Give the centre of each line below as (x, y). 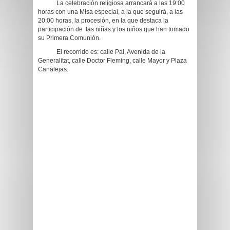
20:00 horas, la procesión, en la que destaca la (103, 21)
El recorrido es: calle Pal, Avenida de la (102, 52)
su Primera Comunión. (69, 38)
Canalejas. (53, 69)
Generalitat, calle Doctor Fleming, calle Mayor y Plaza (112, 61)
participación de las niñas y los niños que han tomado (114, 29)
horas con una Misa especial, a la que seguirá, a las (110, 12)
